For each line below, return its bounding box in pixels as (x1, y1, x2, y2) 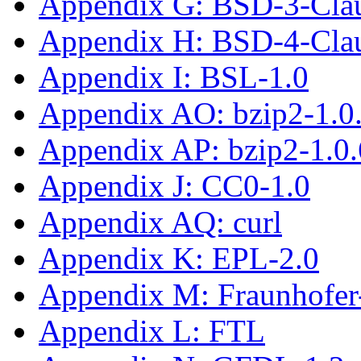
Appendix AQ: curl (39, 204, 282, 239)
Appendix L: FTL (39, 313, 265, 348)
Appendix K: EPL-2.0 (39, 240, 319, 276)
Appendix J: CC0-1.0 (39, 168, 310, 203)
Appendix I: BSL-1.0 (39, 59, 309, 94)
